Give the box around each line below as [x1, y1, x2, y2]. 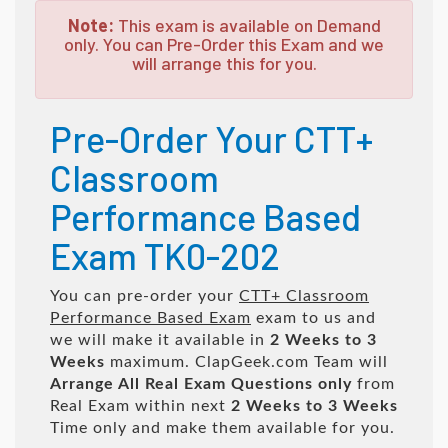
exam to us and [251, 310, 376, 326]
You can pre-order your [50, 288, 239, 304]
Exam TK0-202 [50, 234, 280, 277]
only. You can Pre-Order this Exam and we [64, 33, 384, 55]
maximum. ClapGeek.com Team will [105, 354, 388, 370]
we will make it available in [50, 332, 270, 348]
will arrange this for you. [131, 52, 317, 74]
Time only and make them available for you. [50, 420, 395, 436]
